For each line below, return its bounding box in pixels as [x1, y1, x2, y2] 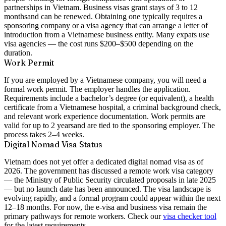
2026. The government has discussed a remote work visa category [4, 166, 213, 175]
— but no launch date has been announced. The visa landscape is [4, 184, 211, 193]
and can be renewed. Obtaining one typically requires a [27, 12, 202, 21]
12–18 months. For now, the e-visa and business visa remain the [4, 202, 207, 211]
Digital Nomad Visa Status [4, 139, 102, 149]
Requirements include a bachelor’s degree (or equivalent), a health [4, 93, 214, 102]
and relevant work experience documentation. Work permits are [4, 111, 205, 121]
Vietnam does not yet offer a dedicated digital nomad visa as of [4, 157, 203, 166]
